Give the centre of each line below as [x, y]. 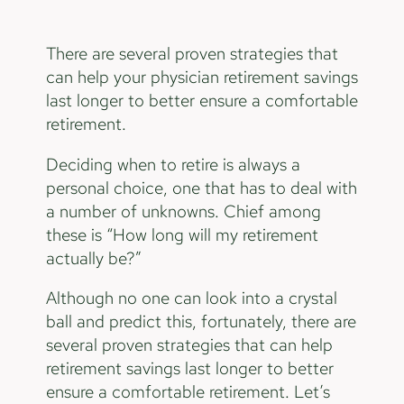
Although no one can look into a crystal [191, 298]
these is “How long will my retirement [182, 234]
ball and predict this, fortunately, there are [201, 322]
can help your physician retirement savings [202, 78]
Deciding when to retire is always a [173, 164]
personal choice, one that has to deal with [201, 188]
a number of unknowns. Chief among [183, 211]
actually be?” [96, 258]
